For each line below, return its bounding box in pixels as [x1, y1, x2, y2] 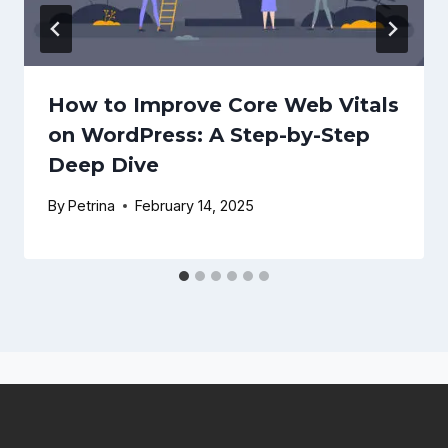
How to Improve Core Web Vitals [48, 92, 399, 117]
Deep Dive [48, 152, 159, 177]
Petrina [68, 197, 116, 215]
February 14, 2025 [135, 197, 255, 215]
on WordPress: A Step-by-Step [48, 122, 370, 147]
